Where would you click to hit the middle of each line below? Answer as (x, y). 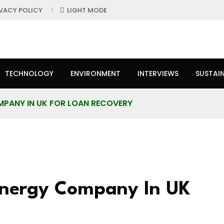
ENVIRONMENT (95, 73)
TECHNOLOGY (29, 73)
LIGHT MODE (87, 10)
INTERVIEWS (158, 73)
